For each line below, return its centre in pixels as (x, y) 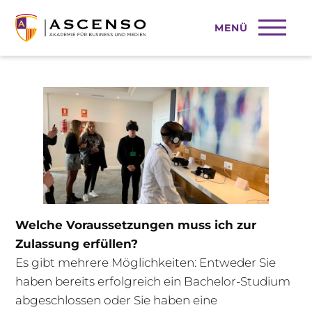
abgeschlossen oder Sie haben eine (117, 301)
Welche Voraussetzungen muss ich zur (136, 225)
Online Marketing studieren (122, 40)
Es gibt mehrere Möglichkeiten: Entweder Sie (146, 263)
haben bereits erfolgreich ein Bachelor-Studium (153, 282)
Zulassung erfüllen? (77, 244)
